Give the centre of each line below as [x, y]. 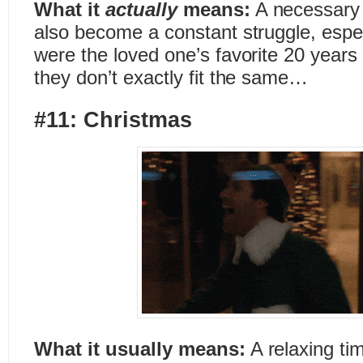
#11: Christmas [113, 120]
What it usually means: [140, 349]
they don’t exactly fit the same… [171, 77]
